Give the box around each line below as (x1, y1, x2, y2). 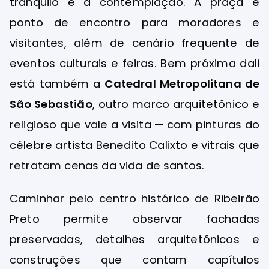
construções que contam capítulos (10, 252, 259, 268)
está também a (10, 76, 105, 92)
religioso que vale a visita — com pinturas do (10, 117, 259, 133)
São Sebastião (10, 97, 92, 112)
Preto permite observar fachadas (10, 211, 259, 227)
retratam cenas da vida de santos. (10, 158, 205, 174)
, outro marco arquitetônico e (92, 97, 259, 112)
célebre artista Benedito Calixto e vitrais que (10, 138, 259, 153)
